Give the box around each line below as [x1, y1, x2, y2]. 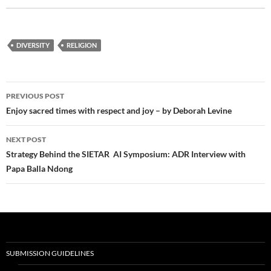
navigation [5, 103, 80, 123]
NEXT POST [6, 135, 46, 145]
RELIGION [67, 41, 97, 50]
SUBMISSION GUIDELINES [6, 249, 94, 258]
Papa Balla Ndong [6, 163, 73, 174]
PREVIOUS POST [6, 91, 64, 101]
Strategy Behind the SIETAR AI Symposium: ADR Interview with [6, 149, 246, 160]
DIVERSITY [16, 41, 50, 50]
